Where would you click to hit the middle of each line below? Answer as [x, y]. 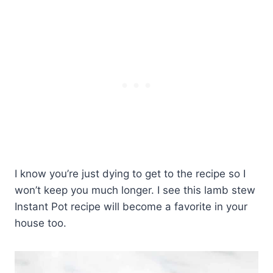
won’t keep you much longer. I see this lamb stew [135, 190]
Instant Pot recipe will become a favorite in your [131, 207]
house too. [41, 223]
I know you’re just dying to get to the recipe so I [130, 174]
